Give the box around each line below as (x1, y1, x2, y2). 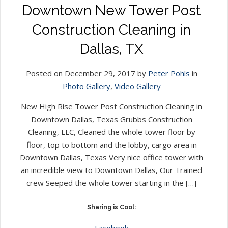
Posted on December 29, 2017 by (25, 68, 148, 78)
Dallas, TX (79, 40, 144, 58)
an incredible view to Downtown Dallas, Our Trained (21, 164, 202, 175)
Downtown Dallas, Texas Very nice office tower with (20, 152, 203, 162)
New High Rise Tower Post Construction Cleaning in (21, 101, 202, 111)
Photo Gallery (62, 80, 110, 91)
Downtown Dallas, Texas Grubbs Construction (31, 113, 192, 124)
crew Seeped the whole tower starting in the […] (26, 177, 196, 188)
